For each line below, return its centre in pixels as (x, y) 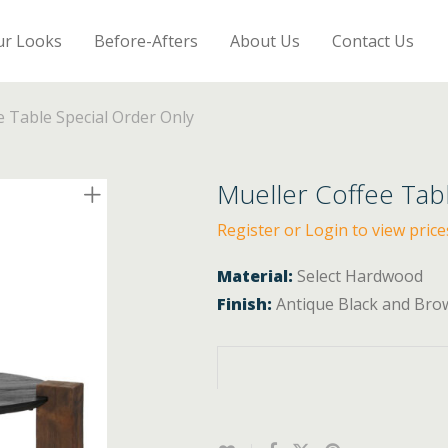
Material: (255, 276)
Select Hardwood (358, 276)
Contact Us (373, 40)
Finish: (245, 304)
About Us (265, 40)
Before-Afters (146, 40)
